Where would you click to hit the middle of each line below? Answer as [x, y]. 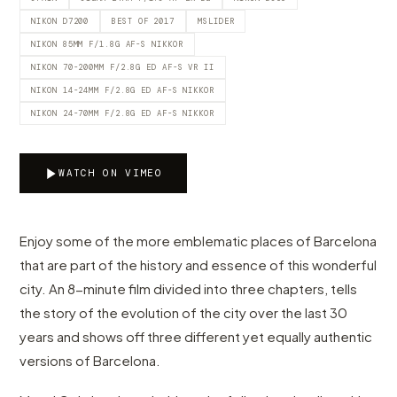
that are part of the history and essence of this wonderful [198, 265]
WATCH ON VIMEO [110, 173]
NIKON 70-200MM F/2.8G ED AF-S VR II [123, 67]
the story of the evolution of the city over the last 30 [184, 312]
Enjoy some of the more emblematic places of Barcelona [198, 241]
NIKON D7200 [60, 21]
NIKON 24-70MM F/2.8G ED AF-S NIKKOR [123, 113]
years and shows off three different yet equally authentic [196, 336]
